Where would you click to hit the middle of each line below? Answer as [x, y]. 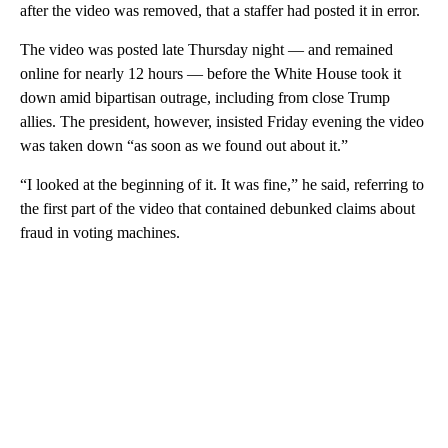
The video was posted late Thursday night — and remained [206, 49]
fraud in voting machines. [100, 232]
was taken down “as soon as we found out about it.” [184, 145]
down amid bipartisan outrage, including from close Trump [205, 97]
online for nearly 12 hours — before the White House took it [210, 73]
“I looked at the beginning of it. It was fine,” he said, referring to [222, 184]
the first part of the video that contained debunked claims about [217, 208]
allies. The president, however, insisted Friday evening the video [222, 121]
